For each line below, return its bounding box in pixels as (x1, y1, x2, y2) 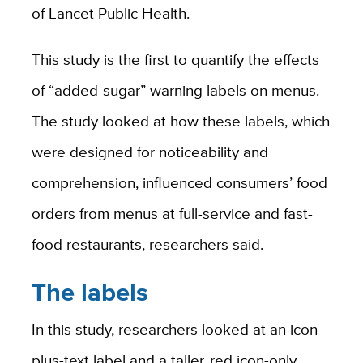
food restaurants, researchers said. (31, 233, 267, 256)
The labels (31, 274, 148, 311)
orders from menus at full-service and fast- (31, 202, 313, 225)
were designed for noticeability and (31, 140, 268, 164)
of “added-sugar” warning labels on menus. (31, 79, 319, 102)
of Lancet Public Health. (31, 2, 194, 25)
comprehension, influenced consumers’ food (31, 171, 327, 194)
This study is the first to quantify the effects (31, 48, 319, 71)
